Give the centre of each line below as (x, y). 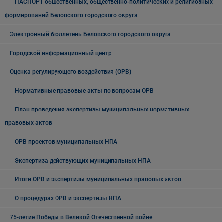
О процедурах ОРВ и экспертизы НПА (68, 198)
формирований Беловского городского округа (71, 15)
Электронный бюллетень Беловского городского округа (90, 34)
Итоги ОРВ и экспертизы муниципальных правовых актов (98, 179)
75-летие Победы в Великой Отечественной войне (81, 217)
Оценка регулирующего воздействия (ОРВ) (71, 72)
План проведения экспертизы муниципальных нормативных (102, 110)
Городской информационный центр (61, 53)
